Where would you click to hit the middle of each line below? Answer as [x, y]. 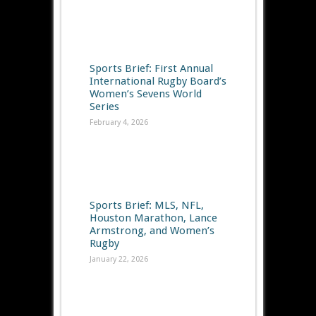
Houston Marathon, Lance [153, 218]
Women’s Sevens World [145, 94]
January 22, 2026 [119, 260]
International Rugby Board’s [158, 81]
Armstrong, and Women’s [152, 231]
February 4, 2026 [119, 123]
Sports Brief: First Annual [151, 69]
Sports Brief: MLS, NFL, [146, 206]
